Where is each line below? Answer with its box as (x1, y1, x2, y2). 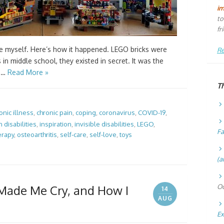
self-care (60, 130, 86, 139)
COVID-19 (138, 108, 165, 116)
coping (75, 108, 96, 116)
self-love (89, 130, 116, 139)
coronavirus (99, 108, 135, 116)
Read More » (7, 67, 48, 76)
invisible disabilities (74, 120, 134, 128)
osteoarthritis (17, 130, 57, 139)
